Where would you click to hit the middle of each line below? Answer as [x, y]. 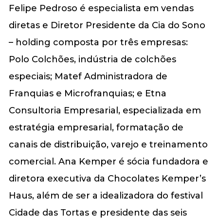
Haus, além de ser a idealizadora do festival [106, 195]
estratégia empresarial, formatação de [96, 127]
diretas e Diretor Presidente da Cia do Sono [107, 25]
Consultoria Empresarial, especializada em [105, 110]
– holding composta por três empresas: [98, 42]
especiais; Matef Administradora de [88, 76]
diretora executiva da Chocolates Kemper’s [107, 178]
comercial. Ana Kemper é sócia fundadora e [108, 161]
